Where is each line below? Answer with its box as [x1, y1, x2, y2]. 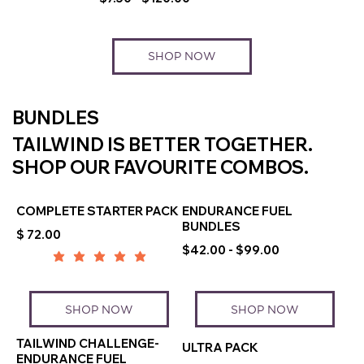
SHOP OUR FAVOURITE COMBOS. [12, 156, 309, 180]
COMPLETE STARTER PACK [16, 203, 179, 219]
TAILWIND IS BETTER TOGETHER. [12, 133, 313, 157]
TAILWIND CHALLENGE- [16, 336, 159, 352]
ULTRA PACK [182, 339, 258, 355]
